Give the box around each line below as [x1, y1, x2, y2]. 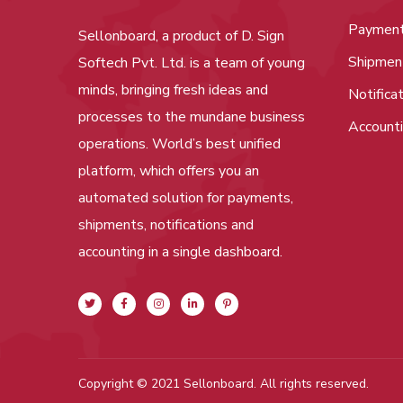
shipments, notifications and [78, 214, 254, 235]
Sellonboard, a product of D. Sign [78, 25, 284, 46]
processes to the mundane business [78, 106, 305, 127]
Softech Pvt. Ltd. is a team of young [78, 52, 305, 73]
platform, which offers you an [78, 160, 259, 181]
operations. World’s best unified [78, 133, 281, 154]
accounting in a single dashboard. [78, 241, 282, 262]
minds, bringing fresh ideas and [78, 79, 268, 100]
